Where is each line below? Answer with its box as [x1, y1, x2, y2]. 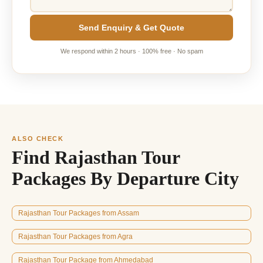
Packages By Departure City [12, 167, 239, 189]
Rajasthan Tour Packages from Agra [18, 232, 133, 241]
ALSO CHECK [12, 134, 64, 142]
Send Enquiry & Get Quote [79, 22, 184, 32]
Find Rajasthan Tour [12, 146, 180, 168]
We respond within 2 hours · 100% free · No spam [60, 47, 203, 55]
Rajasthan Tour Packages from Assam [18, 208, 139, 217]
